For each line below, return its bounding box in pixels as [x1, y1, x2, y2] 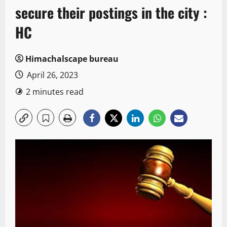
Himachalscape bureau [25, 53, 119, 65]
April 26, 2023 [25, 69, 78, 81]
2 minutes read [26, 86, 84, 98]
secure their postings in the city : [15, 2, 207, 23]
